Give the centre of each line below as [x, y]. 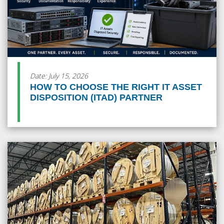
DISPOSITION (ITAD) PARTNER [96, 97]
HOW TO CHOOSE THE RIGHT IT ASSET [116, 87]
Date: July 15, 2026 [59, 75]
